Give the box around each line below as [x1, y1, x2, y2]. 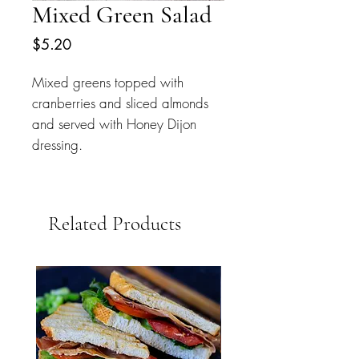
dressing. [32, 135, 83, 154]
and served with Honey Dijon [32, 115, 196, 133]
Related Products [48, 212, 181, 236]
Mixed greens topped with [32, 73, 184, 91]
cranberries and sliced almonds [32, 94, 208, 112]
